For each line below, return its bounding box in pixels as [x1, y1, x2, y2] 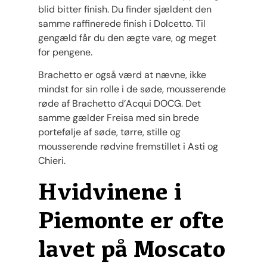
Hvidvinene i [38, 177, 182, 205]
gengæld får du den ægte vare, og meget [38, 32, 216, 45]
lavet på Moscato [38, 234, 225, 262]
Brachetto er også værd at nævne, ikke [38, 69, 206, 82]
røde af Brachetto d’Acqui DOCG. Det [38, 97, 201, 110]
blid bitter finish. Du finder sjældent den [38, 3, 212, 16]
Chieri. [38, 154, 66, 167]
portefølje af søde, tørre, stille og [38, 126, 181, 139]
